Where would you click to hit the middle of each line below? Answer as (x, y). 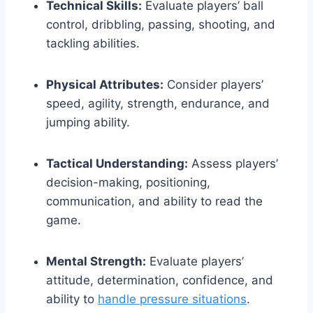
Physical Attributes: (105, 85)
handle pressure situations (172, 299)
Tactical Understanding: (117, 164)
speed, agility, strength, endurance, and (158, 104)
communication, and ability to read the (154, 202)
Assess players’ (233, 164)
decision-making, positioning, (128, 183)
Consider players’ (213, 85)
